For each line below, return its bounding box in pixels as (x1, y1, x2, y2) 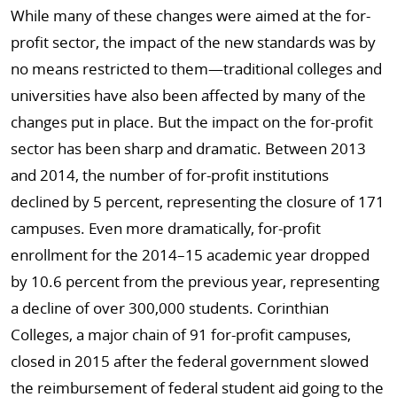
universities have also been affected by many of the (11, 85, 366, 105)
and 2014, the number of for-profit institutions (11, 165, 329, 185)
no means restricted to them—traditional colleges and (11, 58, 382, 79)
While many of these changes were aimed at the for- (11, 5, 370, 26)
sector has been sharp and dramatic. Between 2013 (11, 138, 366, 159)
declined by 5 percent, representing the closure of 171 (11, 191, 385, 212)
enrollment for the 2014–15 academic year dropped (11, 245, 370, 265)
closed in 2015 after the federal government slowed (11, 351, 369, 371)
